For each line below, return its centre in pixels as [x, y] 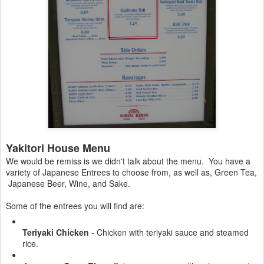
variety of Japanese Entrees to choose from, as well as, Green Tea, [131, 172]
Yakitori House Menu [58, 148]
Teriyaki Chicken [56, 232]
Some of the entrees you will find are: [75, 206]
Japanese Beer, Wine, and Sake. [68, 184]
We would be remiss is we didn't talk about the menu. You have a [128, 161]
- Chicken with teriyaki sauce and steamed [169, 232]
